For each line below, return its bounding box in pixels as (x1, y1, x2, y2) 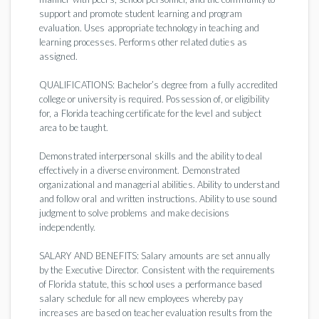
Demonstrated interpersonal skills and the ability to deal (39, 150, 263, 162)
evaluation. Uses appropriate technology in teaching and (39, 22, 260, 33)
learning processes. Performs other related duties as (39, 36, 247, 48)
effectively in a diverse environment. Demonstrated (39, 164, 240, 176)
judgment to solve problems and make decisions (39, 207, 230, 219)
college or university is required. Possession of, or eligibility (39, 93, 269, 105)
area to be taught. (39, 122, 108, 133)
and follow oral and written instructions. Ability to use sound (39, 193, 277, 204)
